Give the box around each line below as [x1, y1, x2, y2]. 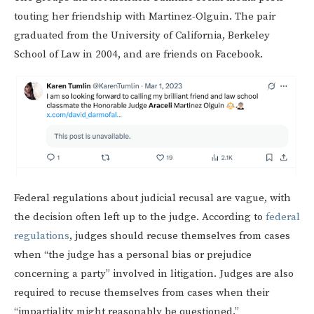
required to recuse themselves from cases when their [14, 285, 269, 299]
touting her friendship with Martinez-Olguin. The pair [14, 9, 275, 23]
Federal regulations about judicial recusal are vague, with [14, 191, 291, 205]
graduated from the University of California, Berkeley [14, 28, 270, 42]
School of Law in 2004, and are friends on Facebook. [14, 47, 263, 61]
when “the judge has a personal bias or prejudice [14, 247, 252, 261]
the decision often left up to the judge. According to [14, 210, 266, 224]
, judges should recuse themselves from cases [69, 228, 290, 243]
